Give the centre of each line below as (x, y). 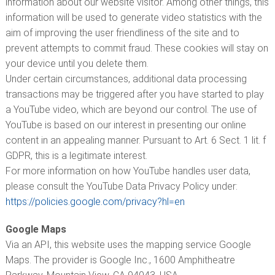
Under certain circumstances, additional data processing (126, 79)
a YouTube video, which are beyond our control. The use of (131, 110)
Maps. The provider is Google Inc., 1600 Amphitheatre (120, 260)
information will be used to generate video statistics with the (134, 17)
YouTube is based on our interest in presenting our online (126, 125)
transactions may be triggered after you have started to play (134, 94)
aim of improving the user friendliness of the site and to (122, 33)
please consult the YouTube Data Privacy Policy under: (121, 186)
